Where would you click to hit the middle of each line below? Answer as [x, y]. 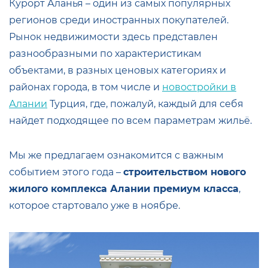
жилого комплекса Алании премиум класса [124, 189]
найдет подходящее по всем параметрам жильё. [130, 121]
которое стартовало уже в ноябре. [95, 205]
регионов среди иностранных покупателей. [119, 20]
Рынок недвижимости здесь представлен [113, 37]
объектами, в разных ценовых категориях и [118, 70]
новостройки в [199, 87]
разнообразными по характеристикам [105, 54]
